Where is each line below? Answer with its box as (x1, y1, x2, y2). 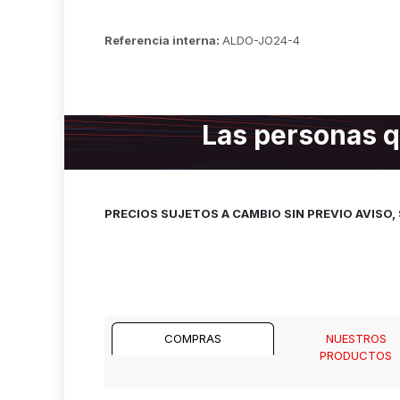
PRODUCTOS (320, 348, 392, 363)
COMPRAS (164, 331, 222, 346)
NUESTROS (325, 331, 387, 346)
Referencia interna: (104, 33, 222, 48)
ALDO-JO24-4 (222, 33, 300, 48)
